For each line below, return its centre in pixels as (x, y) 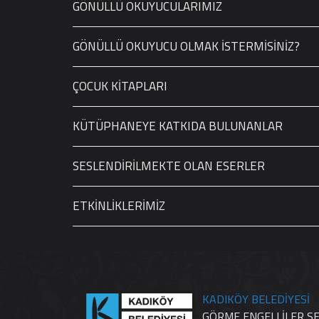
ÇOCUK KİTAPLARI (120, 86)
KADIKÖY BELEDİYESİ (256, 299)
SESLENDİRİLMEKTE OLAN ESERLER (169, 166)
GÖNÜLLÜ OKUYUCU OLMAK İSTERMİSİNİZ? (186, 46)
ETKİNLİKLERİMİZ (119, 206)
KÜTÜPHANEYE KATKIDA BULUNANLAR (178, 126)
